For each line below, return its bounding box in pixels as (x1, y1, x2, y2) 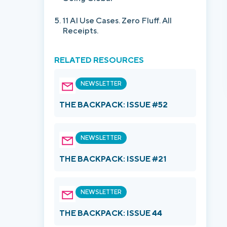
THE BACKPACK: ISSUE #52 (59, 100, 168, 109)
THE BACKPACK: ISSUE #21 (59, 154, 167, 164)
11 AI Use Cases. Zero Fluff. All (62, 16, 172, 25)
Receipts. (62, 26, 98, 35)
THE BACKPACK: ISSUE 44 (59, 208, 162, 218)
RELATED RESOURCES (54, 55, 144, 65)
